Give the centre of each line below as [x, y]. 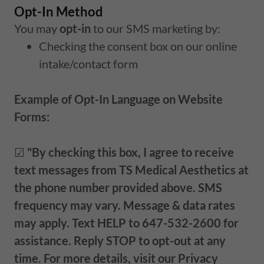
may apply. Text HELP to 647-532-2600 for [126, 222]
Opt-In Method [59, 11]
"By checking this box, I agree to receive [131, 152]
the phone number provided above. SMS [118, 187]
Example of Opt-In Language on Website [118, 99]
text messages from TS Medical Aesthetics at [131, 169]
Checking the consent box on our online [138, 46]
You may [37, 28]
